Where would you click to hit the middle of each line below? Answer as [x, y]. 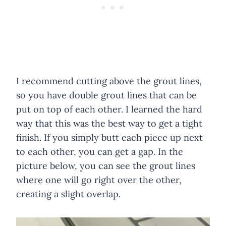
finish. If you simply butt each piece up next [109, 138]
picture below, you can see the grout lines [106, 166]
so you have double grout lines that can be [106, 95]
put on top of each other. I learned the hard [109, 109]
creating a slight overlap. [68, 194]
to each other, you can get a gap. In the [100, 152]
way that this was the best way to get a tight [109, 124]
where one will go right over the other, [99, 180]
